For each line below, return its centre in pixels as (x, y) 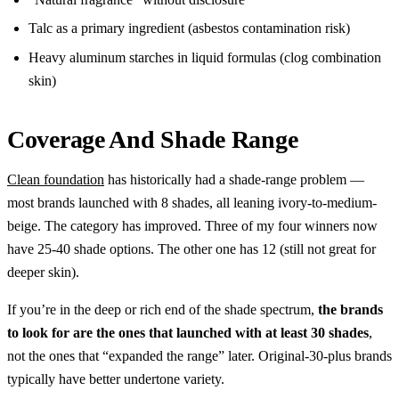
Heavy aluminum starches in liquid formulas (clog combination (205, 57)
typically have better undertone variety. (116, 379)
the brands (350, 309)
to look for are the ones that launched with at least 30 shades (188, 332)
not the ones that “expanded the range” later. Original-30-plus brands (199, 355)
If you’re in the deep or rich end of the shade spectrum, (163, 309)
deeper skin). (43, 272)
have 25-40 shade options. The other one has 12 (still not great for (191, 248)
